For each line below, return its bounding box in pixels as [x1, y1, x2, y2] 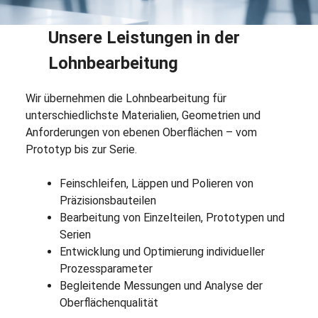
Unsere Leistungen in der [48, 28, 240, 48]
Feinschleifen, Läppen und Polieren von [59, 177, 253, 191]
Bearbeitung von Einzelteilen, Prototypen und [59, 211, 285, 225]
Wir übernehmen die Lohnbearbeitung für [25, 92, 226, 106]
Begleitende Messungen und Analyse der [59, 279, 263, 293]
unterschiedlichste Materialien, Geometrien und [25, 109, 261, 123]
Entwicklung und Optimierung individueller [59, 245, 265, 259]
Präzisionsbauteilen [59, 194, 156, 208]
